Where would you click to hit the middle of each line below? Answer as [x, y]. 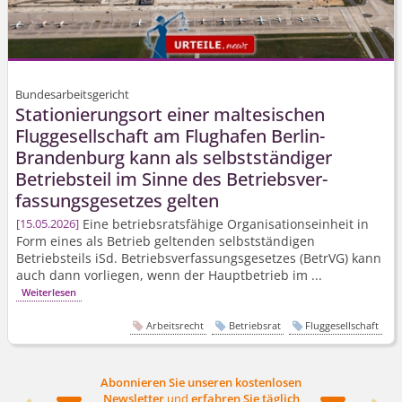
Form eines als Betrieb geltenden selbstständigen [166, 241]
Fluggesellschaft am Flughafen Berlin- [170, 136]
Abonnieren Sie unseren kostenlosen [201, 382]
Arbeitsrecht [175, 326]
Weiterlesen [48, 293]
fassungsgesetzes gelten [117, 201]
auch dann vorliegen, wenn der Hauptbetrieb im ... [170, 275]
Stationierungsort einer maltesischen [170, 115]
